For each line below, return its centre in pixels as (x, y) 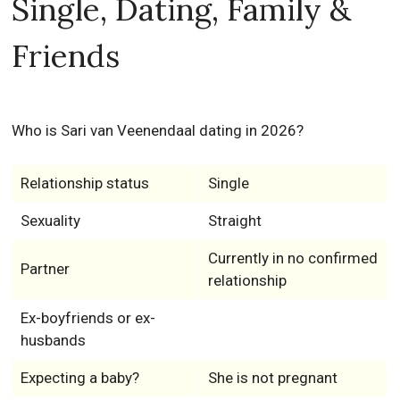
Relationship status (84, 183)
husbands (53, 340)
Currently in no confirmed (292, 258)
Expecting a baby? (79, 378)
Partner (45, 269)
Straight (234, 221)
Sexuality (50, 221)
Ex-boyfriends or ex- (87, 318)
